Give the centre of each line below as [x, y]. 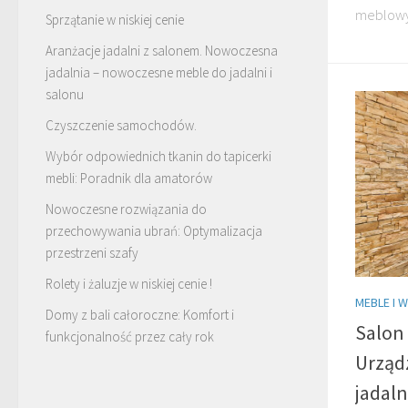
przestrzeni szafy [92, 252]
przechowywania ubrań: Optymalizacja [154, 230]
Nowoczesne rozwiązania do [126, 209]
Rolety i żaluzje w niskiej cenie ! [129, 283]
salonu [65, 94]
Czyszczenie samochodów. [121, 125]
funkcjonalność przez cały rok [130, 336]
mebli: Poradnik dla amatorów [129, 178]
